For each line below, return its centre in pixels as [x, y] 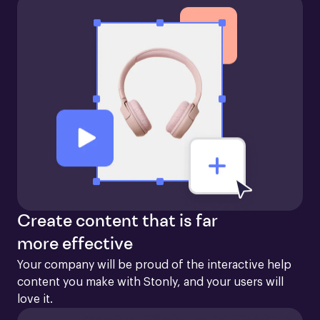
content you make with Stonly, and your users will [150, 282]
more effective [75, 245]
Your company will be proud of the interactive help [154, 265]
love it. [35, 300]
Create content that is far [117, 222]
